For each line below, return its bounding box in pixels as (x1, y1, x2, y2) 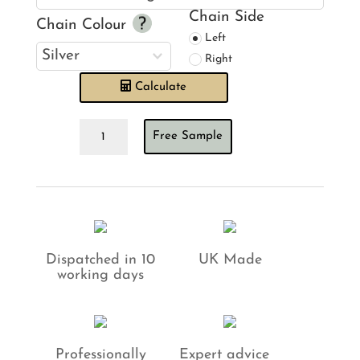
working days (57, 268, 145, 284)
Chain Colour (35, 17, 131, 33)
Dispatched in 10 (46, 252, 156, 268)
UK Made (198, 252, 262, 268)
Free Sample (153, 130, 223, 143)
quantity (78, 194, 136, 210)
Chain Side (188, 9, 264, 25)
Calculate (135, 81, 187, 94)
